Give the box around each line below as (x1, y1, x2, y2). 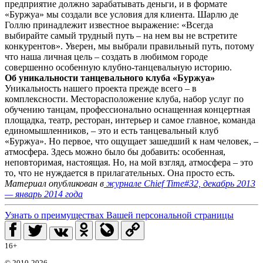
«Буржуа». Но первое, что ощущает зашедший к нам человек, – (5, 136, 258, 146)
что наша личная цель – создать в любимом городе (5, 51, 208, 62)
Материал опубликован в (5, 178, 104, 188)
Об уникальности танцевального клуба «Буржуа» (5, 72, 215, 83)
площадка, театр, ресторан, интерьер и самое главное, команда (5, 114, 255, 125)
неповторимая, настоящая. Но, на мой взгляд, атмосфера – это (5, 157, 253, 167)
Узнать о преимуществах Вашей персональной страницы (5, 210, 234, 220)
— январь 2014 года (5, 188, 83, 199)
